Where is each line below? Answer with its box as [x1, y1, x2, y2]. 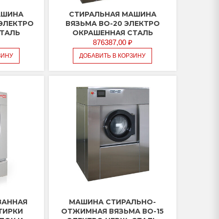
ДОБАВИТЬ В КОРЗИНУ [79, 52, 146, 60]
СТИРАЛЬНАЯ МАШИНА [68, 10, 156, 19]
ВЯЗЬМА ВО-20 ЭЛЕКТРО [65, 19, 160, 28]
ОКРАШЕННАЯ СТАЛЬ [72, 28, 153, 38]
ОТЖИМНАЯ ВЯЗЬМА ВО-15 [61, 207, 164, 216]
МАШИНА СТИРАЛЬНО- [69, 197, 156, 207]
